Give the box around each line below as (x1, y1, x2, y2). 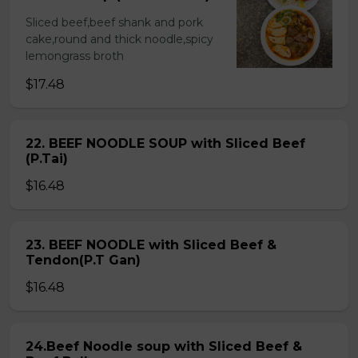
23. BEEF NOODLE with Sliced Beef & (26, 237, 276, 253)
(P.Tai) (26, 151, 68, 166)
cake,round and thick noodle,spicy (26, 32, 213, 46)
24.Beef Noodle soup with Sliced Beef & (26, 339, 302, 354)
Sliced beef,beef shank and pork (26, 15, 203, 30)
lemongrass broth (26, 49, 124, 63)
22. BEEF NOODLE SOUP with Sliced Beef (26, 136, 305, 151)
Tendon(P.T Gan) (26, 253, 141, 268)
